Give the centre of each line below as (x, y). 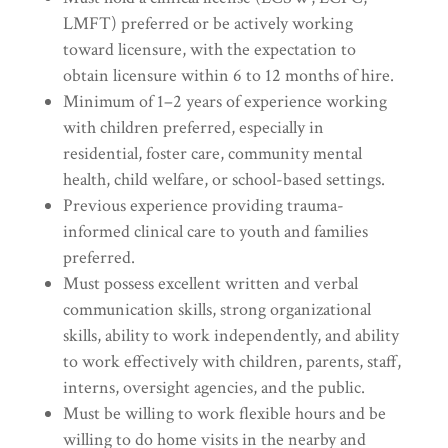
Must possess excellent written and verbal (210, 284)
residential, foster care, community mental (212, 154)
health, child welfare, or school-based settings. (223, 180)
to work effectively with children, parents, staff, (231, 362)
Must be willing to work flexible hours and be (224, 414)
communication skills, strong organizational (216, 310)
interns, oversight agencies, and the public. (213, 388)
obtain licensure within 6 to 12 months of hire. (228, 76)
